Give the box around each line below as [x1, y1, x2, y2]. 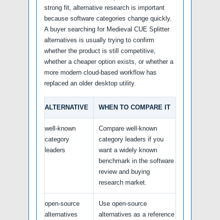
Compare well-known [99, 124, 157, 132]
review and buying [99, 167, 150, 175]
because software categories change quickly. [44, 14, 172, 22]
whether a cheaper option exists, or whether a [44, 57, 173, 65]
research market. [99, 178, 147, 186]
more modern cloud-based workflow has [44, 68, 157, 76]
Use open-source [99, 199, 147, 207]
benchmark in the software [99, 157, 174, 165]
